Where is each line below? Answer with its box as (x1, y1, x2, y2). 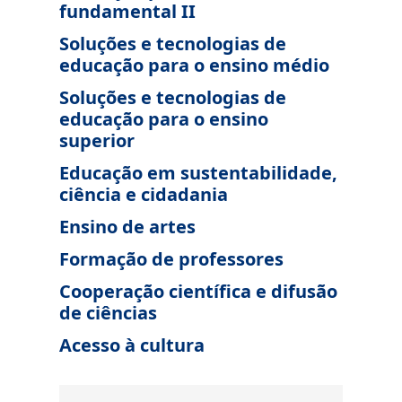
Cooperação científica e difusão (59, 279, 337, 303)
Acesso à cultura (59, 333, 205, 357)
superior (59, 128, 135, 153)
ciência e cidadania (59, 182, 228, 206)
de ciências (59, 301, 157, 325)
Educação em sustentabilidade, (59, 161, 337, 185)
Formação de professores (59, 247, 284, 271)
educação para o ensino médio (59, 53, 329, 77)
